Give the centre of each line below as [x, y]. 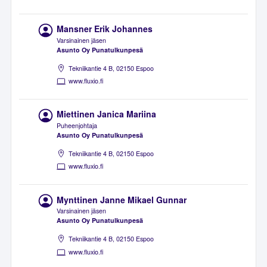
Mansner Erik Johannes [105, 29]
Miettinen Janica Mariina [107, 114]
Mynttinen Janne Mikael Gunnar [122, 199]
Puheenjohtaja [77, 126]
